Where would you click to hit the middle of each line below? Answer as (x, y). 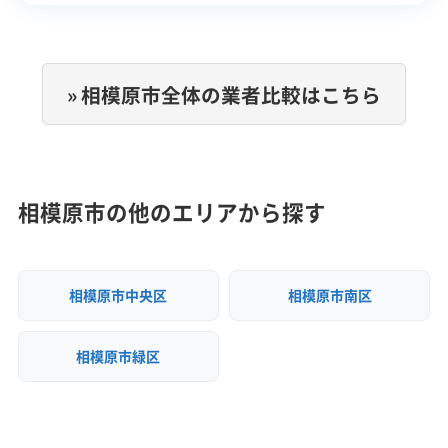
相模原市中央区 (118, 295)
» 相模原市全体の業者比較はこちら (224, 94)
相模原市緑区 (118, 356)
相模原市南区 (329, 295)
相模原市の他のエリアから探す (171, 212)
